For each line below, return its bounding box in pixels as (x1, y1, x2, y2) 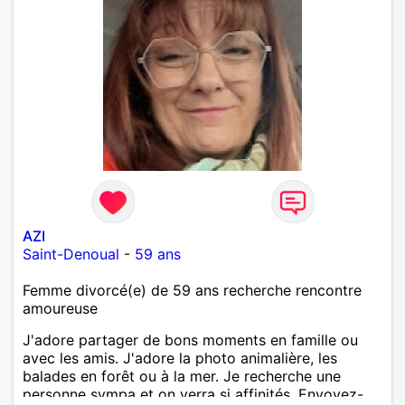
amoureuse (23, 298, 98, 317)
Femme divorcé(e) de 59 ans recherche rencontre (23, 280, 362, 299)
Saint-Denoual (23, 244, 119, 263)
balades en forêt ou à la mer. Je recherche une (23, 366, 341, 385)
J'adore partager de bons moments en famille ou (23, 330, 358, 349)
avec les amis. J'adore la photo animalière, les (23, 348, 337, 367)
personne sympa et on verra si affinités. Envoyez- (23, 384, 363, 403)
